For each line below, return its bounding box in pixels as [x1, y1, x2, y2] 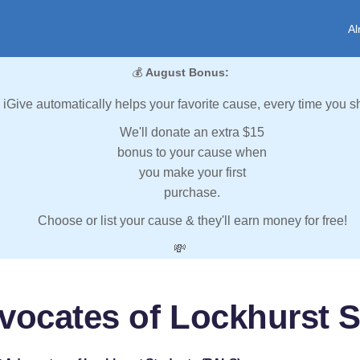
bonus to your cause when [117, 145, 267, 160]
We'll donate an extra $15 [120, 125, 264, 140]
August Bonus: [145, 66, 229, 80]
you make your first [138, 166, 246, 180]
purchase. [164, 186, 220, 200]
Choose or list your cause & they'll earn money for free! [37, 214, 347, 228]
